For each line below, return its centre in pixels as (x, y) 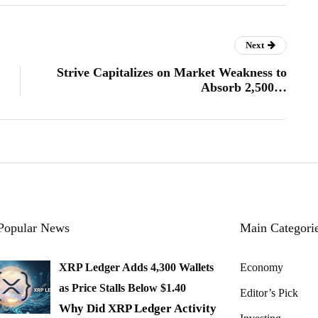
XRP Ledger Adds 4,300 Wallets (136, 268)
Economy (262, 268)
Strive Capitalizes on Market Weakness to (172, 73)
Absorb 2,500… (244, 88)
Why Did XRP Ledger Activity (138, 309)
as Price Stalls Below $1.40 (122, 288)
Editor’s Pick (269, 293)
